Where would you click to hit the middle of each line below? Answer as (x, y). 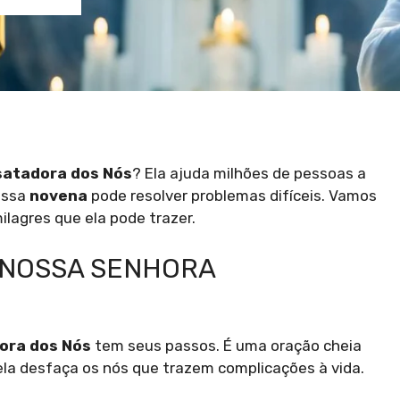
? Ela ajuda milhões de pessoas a (249, 173)
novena (58, 196)
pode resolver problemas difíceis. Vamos (232, 196)
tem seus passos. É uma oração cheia (226, 345)
